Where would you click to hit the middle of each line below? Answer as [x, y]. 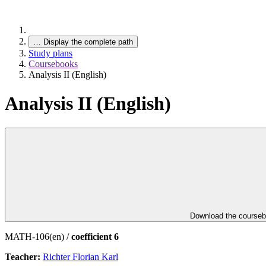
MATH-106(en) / [38, 236]
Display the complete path [88, 42]
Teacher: [24, 256]
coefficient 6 [95, 236]
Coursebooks [53, 64]
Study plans [50, 53]
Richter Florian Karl [80, 256]
